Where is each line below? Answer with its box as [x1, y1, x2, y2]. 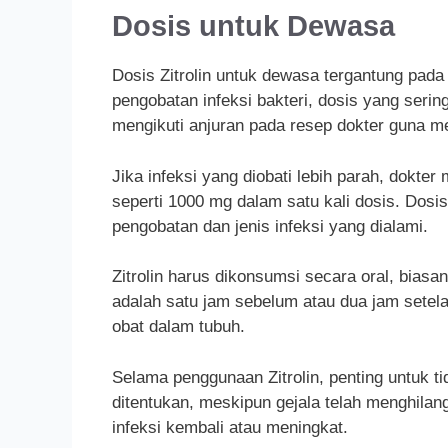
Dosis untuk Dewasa [112, 10, 395, 43]
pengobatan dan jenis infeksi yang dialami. [112, 216, 428, 236]
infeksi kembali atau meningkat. [112, 417, 348, 437]
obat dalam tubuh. [112, 317, 245, 337]
